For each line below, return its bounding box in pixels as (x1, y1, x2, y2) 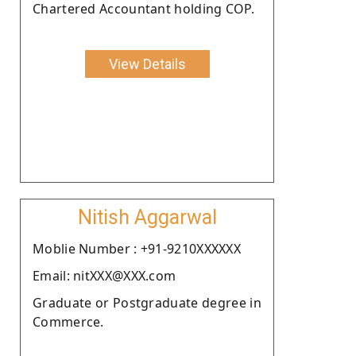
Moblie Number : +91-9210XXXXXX (33, 239, 241, 257)
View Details (108, 55, 186, 72)
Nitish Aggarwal (77, 205, 217, 229)
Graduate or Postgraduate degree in (33, 293, 261, 311)
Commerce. (33, 312, 104, 331)
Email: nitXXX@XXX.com (33, 266, 176, 284)
